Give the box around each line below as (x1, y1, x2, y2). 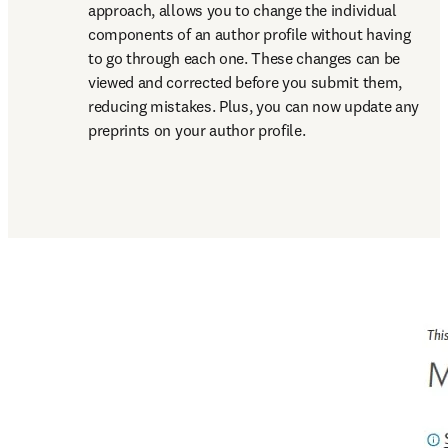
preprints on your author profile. (88, 120, 306, 140)
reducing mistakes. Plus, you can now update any (88, 96, 419, 116)
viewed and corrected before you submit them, (88, 72, 402, 92)
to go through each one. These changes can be (88, 48, 400, 68)
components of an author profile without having (88, 24, 411, 44)
